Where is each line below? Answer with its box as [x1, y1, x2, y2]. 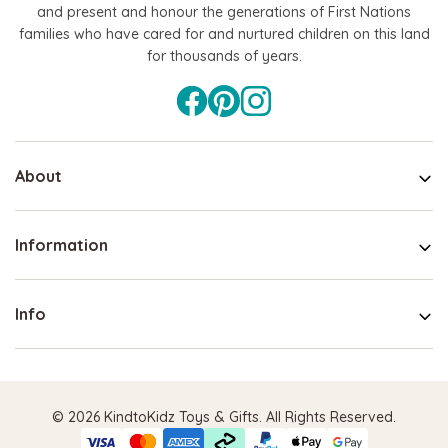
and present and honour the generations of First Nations [37, 2, 411, 21]
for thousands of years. [146, 46, 302, 65]
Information [15, 234, 108, 255]
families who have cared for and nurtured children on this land [18, 24, 430, 43]
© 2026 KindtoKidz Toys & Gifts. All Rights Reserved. [52, 407, 396, 426]
